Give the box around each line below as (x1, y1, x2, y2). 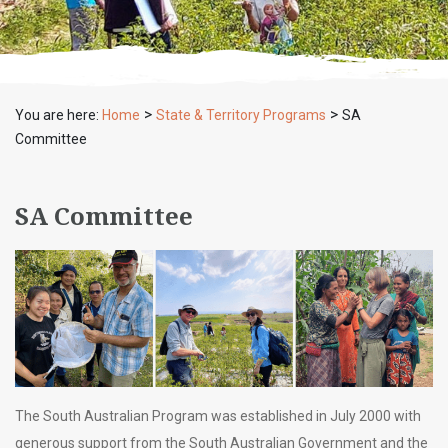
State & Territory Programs (156, 107, 326, 123)
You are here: (15, 107, 102, 123)
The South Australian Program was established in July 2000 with (15, 408, 421, 425)
